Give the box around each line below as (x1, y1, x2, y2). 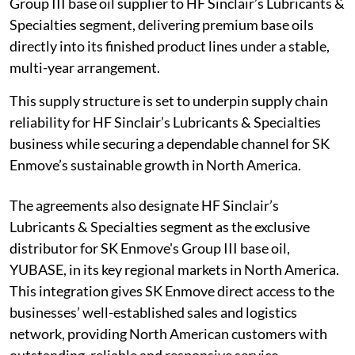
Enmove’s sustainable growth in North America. (10, 156, 301, 174)
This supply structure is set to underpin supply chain (10, 92, 328, 110)
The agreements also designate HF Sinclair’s (10, 197, 279, 215)
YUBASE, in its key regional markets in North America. (10, 261, 339, 279)
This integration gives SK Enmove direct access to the (10, 282, 334, 300)
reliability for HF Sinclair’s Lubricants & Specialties (10, 113, 321, 132)
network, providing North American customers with (10, 325, 327, 343)
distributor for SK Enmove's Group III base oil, (10, 239, 290, 258)
